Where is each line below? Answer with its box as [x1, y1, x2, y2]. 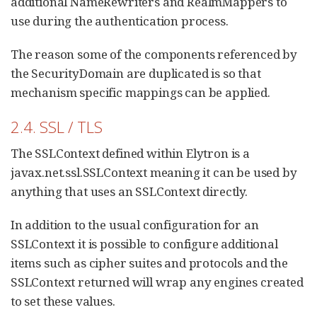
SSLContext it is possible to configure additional [11, 236, 278, 252]
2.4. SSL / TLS [11, 116, 103, 137]
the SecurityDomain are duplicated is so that [11, 65, 261, 81]
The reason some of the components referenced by [11, 46, 298, 62]
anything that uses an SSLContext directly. [11, 183, 248, 200]
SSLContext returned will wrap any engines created [11, 274, 304, 290]
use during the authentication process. [11, 13, 229, 29]
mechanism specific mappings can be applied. [11, 84, 270, 100]
